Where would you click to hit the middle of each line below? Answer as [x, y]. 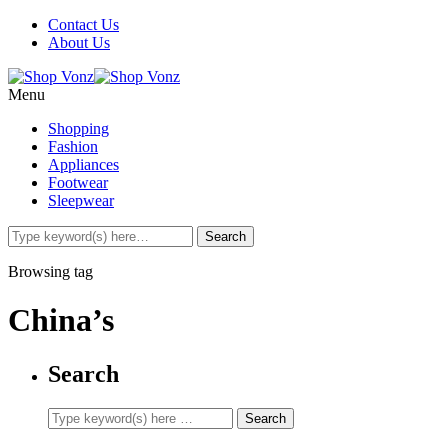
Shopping [78, 128]
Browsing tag [50, 271]
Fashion [73, 146]
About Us [79, 42]
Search [83, 373]
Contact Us [83, 24]
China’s [61, 320]
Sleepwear [81, 200]
